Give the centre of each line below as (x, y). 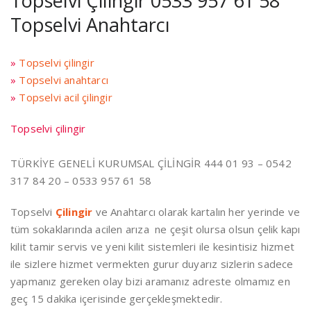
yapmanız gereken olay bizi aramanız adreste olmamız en (150, 281)
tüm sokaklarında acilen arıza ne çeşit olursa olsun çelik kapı (155, 229)
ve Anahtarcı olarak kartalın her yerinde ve (196, 212)
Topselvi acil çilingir (66, 97)
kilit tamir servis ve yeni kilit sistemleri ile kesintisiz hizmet (153, 246)
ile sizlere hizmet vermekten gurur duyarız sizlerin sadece (152, 264)
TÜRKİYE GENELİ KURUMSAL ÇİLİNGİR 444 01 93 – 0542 (151, 163)
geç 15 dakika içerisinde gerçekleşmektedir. (117, 299)
